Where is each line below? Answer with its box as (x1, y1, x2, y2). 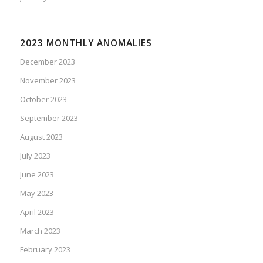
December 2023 (19, 56, 75, 67)
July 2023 (19, 150, 50, 161)
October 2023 (19, 93, 67, 104)
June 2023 (19, 168, 54, 180)
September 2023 (19, 112, 78, 123)
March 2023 (19, 225, 60, 236)
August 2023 (19, 131, 63, 142)
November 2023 (19, 75, 76, 86)
